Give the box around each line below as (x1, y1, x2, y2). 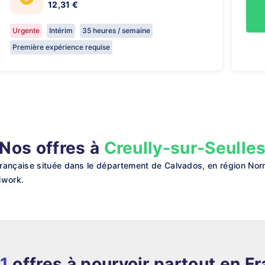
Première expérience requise (12, 43, 110, 51)
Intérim (49, 26, 73, 35)
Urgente (12, 26, 40, 35)
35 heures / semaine (82, 26, 150, 35)
